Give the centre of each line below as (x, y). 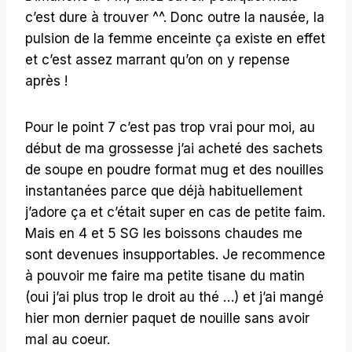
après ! (46, 81)
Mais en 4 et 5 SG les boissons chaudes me (164, 233)
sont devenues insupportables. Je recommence (175, 254)
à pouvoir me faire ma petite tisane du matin (165, 275)
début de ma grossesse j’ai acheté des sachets (174, 148)
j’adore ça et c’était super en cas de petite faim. (175, 212)
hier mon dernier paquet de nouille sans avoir (167, 318)
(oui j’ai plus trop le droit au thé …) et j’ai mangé (174, 297)
